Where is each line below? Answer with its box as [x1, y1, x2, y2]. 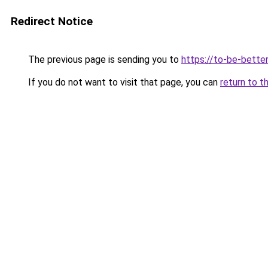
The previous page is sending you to [26, 54, 181, 65]
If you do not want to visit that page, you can [26, 77, 220, 88]
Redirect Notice [11, 14, 93, 28]
